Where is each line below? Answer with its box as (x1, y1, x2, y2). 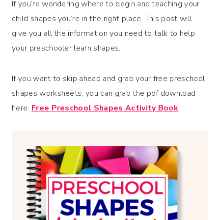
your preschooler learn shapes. (12, 43, 121, 54)
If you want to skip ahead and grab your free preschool (12, 73, 205, 84)
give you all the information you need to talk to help (12, 28, 195, 39)
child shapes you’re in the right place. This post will (12, 13, 192, 25)
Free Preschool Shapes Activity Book (31, 103, 179, 114)
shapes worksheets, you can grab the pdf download (12, 88, 196, 99)
